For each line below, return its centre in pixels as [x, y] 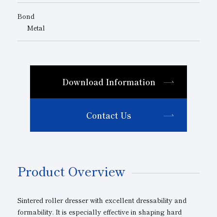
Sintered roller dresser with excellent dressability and [102, 200]
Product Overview [71, 170]
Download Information [108, 82]
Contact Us [108, 115]
